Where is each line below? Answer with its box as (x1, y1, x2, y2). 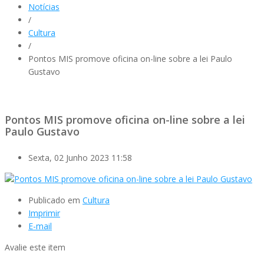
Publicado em (28, 194, 80, 206)
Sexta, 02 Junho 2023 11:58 (28, 151, 132, 163)
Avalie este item (5, 241, 65, 253)
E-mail (28, 220, 52, 232)
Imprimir (28, 207, 60, 219)
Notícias (28, 1, 60, 12)
